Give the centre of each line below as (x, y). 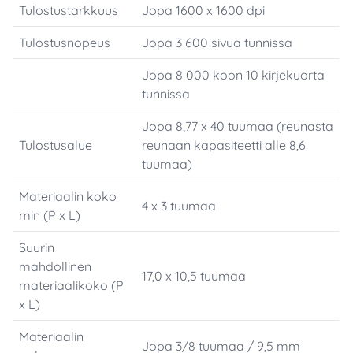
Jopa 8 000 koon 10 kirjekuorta (234, 75)
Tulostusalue (56, 145)
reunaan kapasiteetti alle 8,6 (224, 145)
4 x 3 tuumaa (179, 206)
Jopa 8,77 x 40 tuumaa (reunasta (238, 126)
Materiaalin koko (68, 197)
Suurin (37, 248)
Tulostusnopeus (65, 43)
